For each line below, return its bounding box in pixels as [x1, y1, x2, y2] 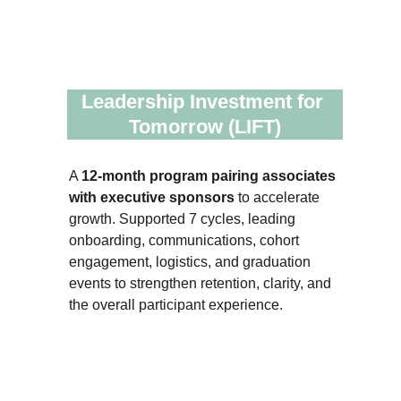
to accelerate [238, 190, 324, 205]
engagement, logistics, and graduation [69, 254, 315, 269]
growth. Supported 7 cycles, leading [69, 211, 300, 226]
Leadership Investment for [81, 90, 329, 113]
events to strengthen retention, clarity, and [69, 276, 336, 291]
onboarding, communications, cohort [69, 233, 303, 248]
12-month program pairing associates [81, 168, 340, 183]
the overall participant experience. [69, 297, 284, 312]
